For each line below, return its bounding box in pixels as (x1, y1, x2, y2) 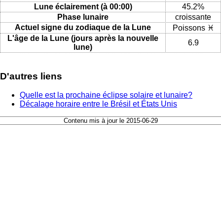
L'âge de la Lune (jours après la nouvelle (7, 34, 158, 42)
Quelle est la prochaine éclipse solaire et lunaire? (20, 91, 192, 100)
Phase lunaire (57, 12, 109, 21)
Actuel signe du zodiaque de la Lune (15, 23, 151, 32)
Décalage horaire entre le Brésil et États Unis (20, 100, 177, 109)
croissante (175, 12, 211, 21)
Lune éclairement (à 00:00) (34, 2, 132, 11)
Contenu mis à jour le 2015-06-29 (63, 117, 158, 125)
